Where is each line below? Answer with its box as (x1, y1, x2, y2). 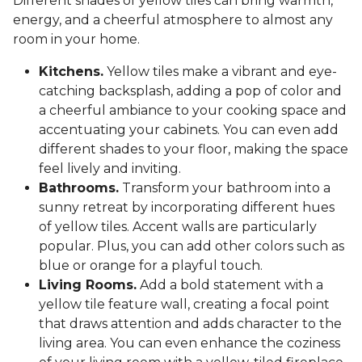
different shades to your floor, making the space (39, 141, 348, 158)
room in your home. (13, 32, 140, 48)
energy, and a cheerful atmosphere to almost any (13, 12, 333, 28)
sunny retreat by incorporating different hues (39, 200, 335, 216)
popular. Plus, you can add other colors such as (39, 238, 344, 255)
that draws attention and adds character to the (39, 316, 342, 332)
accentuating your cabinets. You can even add (39, 122, 339, 138)
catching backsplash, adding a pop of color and (39, 83, 342, 99)
